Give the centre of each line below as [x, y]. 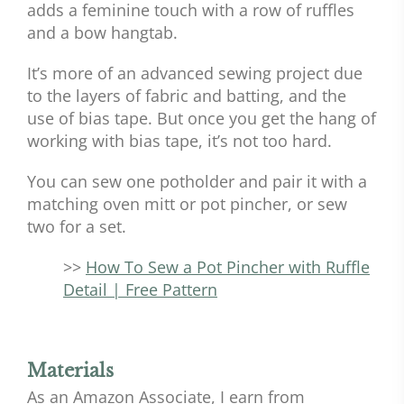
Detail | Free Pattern [140, 290]
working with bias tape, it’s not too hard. [179, 141]
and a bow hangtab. [102, 33]
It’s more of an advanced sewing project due [195, 73]
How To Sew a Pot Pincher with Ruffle [228, 267]
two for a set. [77, 227]
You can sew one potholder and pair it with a [197, 182]
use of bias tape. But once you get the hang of [202, 119]
